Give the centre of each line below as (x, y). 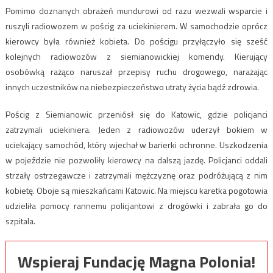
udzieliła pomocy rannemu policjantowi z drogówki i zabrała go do (136, 206)
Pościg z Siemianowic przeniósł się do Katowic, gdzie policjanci (136, 115)
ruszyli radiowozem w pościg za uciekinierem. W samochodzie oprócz (136, 26)
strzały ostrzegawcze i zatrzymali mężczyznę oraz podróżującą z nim (136, 175)
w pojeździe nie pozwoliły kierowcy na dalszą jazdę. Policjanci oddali (136, 160)
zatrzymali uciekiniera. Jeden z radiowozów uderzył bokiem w (136, 130)
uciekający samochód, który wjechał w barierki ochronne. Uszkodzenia (136, 145)
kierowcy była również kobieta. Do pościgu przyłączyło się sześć (136, 41)
